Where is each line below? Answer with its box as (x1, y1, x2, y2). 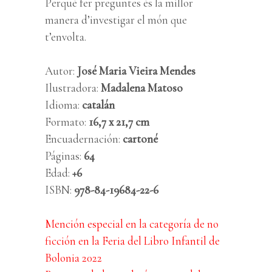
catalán (80, 97, 115, 112)
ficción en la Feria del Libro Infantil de (45, 233, 220, 248)
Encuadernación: (45, 131, 120, 146)
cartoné (120, 131, 158, 146)
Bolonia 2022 (45, 250, 102, 265)
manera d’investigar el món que (45, 12, 187, 27)
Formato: (45, 114, 89, 129)
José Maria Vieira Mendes (75, 63, 195, 78)
